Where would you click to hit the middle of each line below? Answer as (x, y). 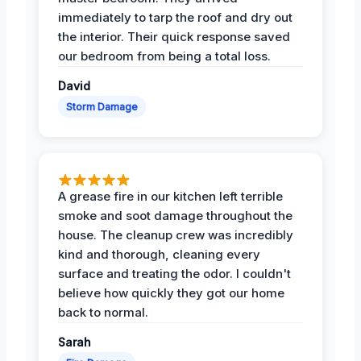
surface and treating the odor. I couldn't (174, 273)
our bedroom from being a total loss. (164, 56)
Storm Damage (102, 106)
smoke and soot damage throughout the (175, 215)
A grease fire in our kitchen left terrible (170, 196)
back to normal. (103, 312)
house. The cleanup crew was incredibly (176, 234)
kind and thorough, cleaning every (159, 254)
